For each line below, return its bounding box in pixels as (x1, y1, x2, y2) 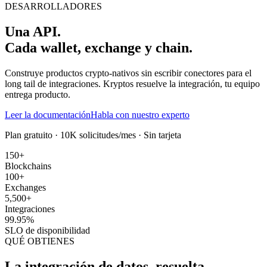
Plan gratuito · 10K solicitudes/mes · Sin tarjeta (5, 129, 181, 140)
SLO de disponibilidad (5, 225, 90, 235)
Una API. (5, 23, 61, 39)
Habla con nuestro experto (91, 109, 190, 120)
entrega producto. (5, 89, 70, 100)
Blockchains (5, 160, 51, 171)
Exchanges (5, 182, 46, 193)
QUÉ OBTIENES (5, 235, 74, 246)
